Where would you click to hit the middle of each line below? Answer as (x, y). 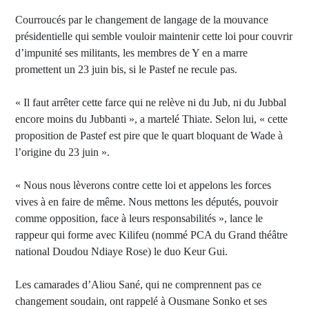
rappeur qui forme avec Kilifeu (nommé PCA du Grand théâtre (151, 235)
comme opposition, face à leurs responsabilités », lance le (139, 218)
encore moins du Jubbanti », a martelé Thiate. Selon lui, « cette (151, 119)
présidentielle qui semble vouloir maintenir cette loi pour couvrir (154, 36)
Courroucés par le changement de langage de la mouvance (142, 20)
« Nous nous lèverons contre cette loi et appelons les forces (143, 185)
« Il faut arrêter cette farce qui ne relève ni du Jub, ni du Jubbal (151, 102)
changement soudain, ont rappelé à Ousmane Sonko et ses (141, 301)
